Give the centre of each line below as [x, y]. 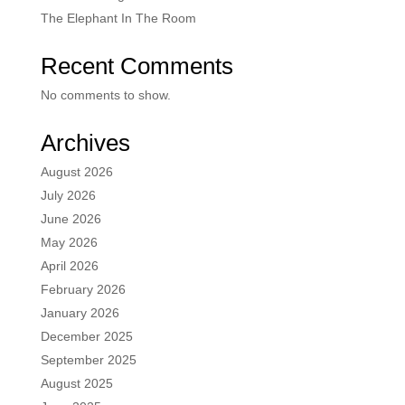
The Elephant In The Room [118, 19]
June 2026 [71, 219]
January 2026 [80, 313]
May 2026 [69, 243]
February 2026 [83, 290]
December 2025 [86, 337]
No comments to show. [105, 95]
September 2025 [88, 360]
